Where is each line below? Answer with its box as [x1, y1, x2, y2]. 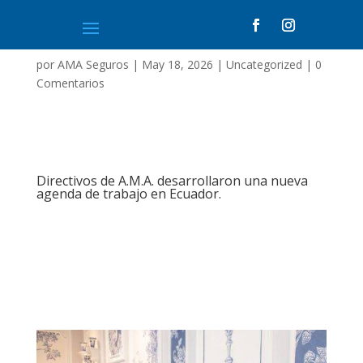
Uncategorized [225, 57, 302, 72]
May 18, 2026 [141, 57, 213, 72]
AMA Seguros [57, 57, 129, 72]
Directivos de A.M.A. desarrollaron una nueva [36, 172, 308, 190]
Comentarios [36, 75, 105, 91]
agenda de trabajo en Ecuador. [36, 185, 221, 203]
